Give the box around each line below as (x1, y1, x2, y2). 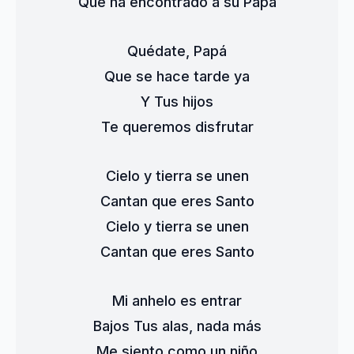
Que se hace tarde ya (104, 68, 250, 85)
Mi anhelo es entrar (112, 292, 242, 309)
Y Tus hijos (141, 93, 213, 110)
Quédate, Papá (127, 43, 227, 59)
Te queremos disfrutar (100, 119, 254, 135)
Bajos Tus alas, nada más (92, 318, 262, 334)
